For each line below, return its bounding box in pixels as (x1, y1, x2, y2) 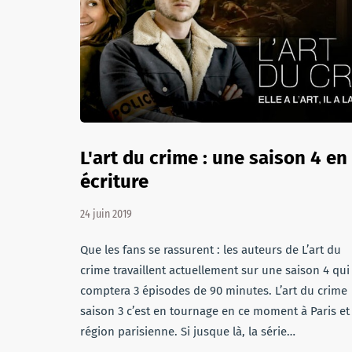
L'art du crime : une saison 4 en (80, 147, 347, 169)
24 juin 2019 (80, 207, 132, 221)
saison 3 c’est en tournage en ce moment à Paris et (80, 304, 350, 318)
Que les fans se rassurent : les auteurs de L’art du (80, 243, 341, 257)
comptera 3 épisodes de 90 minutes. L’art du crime (80, 284, 347, 298)
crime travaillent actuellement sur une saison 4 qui (80, 263, 350, 277)
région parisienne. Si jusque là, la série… (80, 324, 295, 339)
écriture (80, 170, 148, 192)
